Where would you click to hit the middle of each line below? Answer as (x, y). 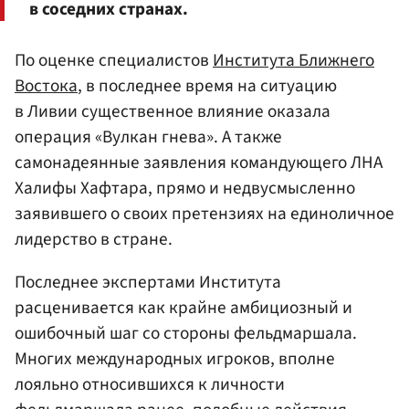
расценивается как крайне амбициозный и (184, 308)
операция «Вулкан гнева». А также (148, 136)
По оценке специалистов (114, 60)
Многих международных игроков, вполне (175, 359)
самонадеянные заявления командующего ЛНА (199, 162)
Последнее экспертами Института (148, 283)
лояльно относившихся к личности (150, 385)
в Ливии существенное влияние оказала (173, 111)
